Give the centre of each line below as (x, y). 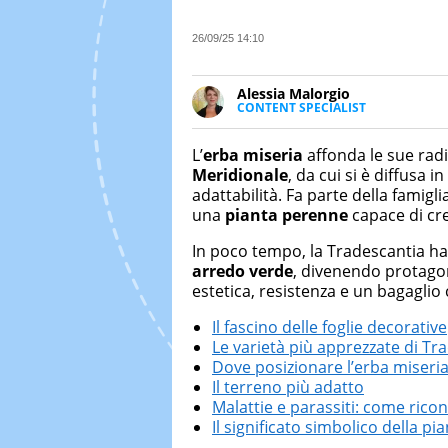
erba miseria (253, 154)
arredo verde (242, 270)
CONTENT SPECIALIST (301, 107)
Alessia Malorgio (293, 93)
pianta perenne (286, 214)
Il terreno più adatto (288, 386)
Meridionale (240, 174)
